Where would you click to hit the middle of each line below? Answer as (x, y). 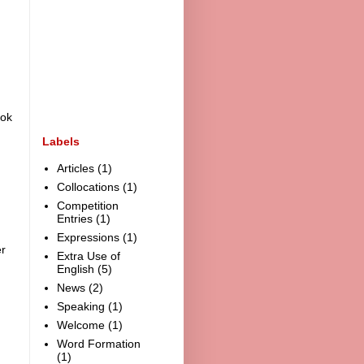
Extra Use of (88, 256)
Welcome (80, 325)
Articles (75, 169)
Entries (74, 219)
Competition (87, 206)
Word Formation (98, 344)
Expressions (88, 238)
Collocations (88, 187)
